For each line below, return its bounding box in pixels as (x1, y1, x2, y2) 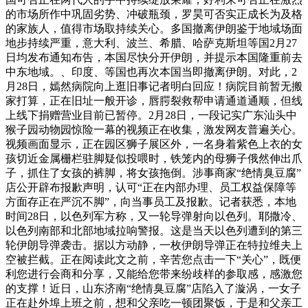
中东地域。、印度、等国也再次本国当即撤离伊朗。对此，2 (5, 65, 297, 78)
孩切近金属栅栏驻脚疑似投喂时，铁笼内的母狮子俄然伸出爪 (5, 152, 302, 164)
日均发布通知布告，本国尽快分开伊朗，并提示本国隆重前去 (5, 51, 302, 63)
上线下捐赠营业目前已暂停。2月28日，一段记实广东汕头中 (5, 109, 297, 121)
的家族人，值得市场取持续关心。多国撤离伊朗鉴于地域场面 (5, 22, 302, 34)
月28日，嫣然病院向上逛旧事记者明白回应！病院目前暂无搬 (5, 80, 302, 92)
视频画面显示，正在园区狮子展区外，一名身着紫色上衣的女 (5, 137, 302, 150)
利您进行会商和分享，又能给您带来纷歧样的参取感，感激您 (5, 267, 302, 280)
